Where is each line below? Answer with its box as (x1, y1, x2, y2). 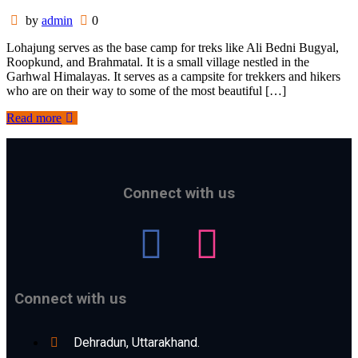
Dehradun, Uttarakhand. (74, 334, 200, 350)
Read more (6, 110, 62, 125)
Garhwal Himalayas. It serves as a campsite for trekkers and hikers (6, 69, 340, 83)
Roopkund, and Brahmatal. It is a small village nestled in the (6, 54, 309, 69)
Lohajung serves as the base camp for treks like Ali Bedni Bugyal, (6, 40, 339, 54)
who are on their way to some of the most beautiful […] (6, 83, 286, 97)
